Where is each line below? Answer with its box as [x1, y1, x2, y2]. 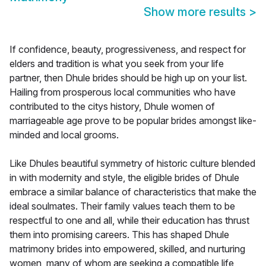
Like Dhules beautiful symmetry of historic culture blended [9, 157, 255, 170]
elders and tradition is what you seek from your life [9, 58, 224, 70]
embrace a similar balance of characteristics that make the [9, 186, 256, 198]
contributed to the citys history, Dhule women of [9, 100, 215, 113]
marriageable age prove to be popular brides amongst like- [9, 115, 256, 127]
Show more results [144, 5, 249, 20]
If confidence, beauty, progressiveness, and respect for [9, 43, 246, 56]
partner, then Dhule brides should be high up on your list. [9, 72, 247, 84]
